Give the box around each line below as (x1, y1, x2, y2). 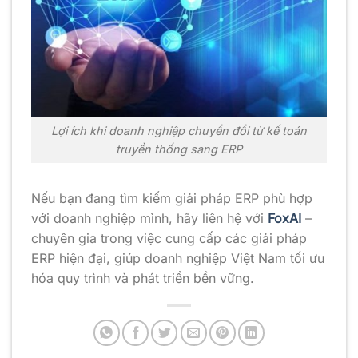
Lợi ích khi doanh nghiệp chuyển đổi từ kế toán (51, 123, 307, 137)
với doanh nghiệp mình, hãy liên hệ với (31, 209, 268, 226)
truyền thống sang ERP (116, 141, 242, 156)
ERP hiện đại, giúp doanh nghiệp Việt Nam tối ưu (31, 249, 324, 266)
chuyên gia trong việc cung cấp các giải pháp (31, 229, 307, 246)
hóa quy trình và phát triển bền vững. (31, 269, 254, 286)
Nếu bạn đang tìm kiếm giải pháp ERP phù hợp (31, 189, 312, 206)
